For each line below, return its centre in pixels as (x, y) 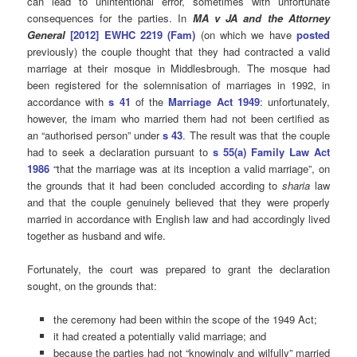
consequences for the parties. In (110, 18)
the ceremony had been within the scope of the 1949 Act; (185, 320)
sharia (298, 186)
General (47, 35)
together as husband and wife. (97, 236)
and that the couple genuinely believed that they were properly (178, 202)
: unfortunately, (294, 102)
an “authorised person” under (95, 135)
